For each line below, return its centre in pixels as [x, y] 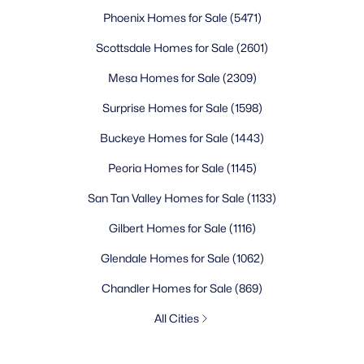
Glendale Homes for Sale [166, 258]
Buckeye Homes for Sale [165, 138]
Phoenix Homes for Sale [166, 17]
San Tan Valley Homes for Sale [167, 198]
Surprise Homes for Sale [166, 108]
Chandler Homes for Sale [168, 288]
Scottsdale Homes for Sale [166, 48]
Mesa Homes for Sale [165, 78]
